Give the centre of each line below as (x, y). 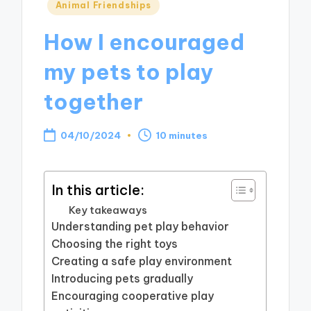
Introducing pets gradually (123, 279)
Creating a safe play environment (142, 261)
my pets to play (129, 72)
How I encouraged (144, 42)
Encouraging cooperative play (133, 296)
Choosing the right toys (115, 244)
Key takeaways (108, 210)
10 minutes (182, 135)
